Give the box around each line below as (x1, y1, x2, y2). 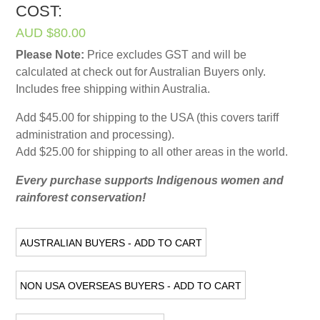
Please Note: (16, 49, 85, 61)
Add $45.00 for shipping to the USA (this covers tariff (16, 111, 279, 124)
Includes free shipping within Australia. (16, 83, 211, 95)
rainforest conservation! (16, 191, 146, 204)
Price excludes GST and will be (84, 49, 247, 61)
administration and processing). (16, 129, 175, 141)
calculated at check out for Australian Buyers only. (16, 66, 266, 78)
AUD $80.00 (16, 26, 86, 40)
